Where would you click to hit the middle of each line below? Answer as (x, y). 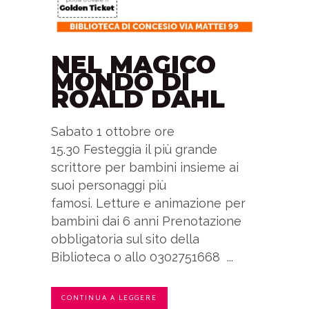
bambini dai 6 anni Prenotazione (146, 221)
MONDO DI (120, 81)
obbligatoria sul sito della (125, 239)
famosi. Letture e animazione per (148, 203)
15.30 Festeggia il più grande (134, 149)
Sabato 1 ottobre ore (113, 131)
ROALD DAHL (138, 99)
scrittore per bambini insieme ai (145, 167)
